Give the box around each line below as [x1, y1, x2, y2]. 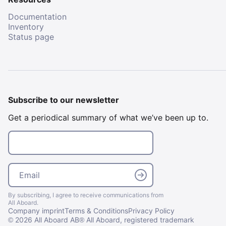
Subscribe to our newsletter [8, 95, 119, 105]
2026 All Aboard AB [13, 215, 79, 224]
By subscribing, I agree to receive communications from [8, 191, 163, 199]
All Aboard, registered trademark [84, 215, 194, 224]
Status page [8, 32, 54, 42]
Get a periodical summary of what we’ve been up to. [8, 112, 208, 123]
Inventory [8, 22, 44, 32]
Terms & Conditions [65, 206, 128, 215]
